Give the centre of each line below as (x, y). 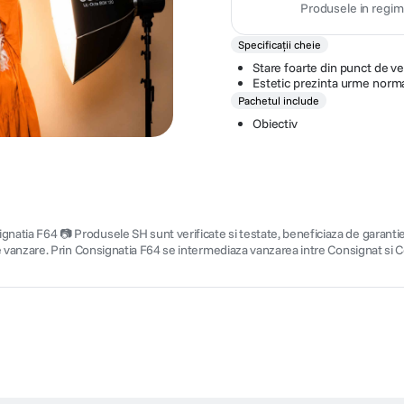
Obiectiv (275, 123)
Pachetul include (279, 100)
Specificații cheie (280, 44)
